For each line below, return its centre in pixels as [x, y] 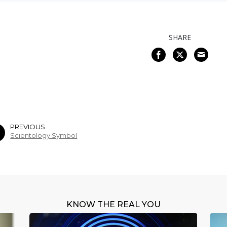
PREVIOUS [28, 127]
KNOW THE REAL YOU [113, 205]
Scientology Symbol [44, 136]
